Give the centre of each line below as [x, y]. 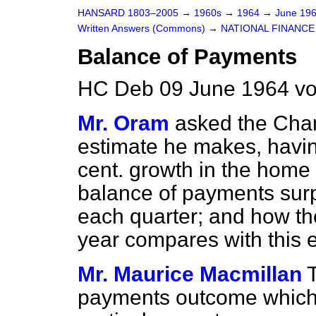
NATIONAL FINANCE [268, 29]
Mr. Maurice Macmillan [190, 274]
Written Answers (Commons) [143, 29]
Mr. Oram [123, 123]
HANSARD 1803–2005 [128, 13]
